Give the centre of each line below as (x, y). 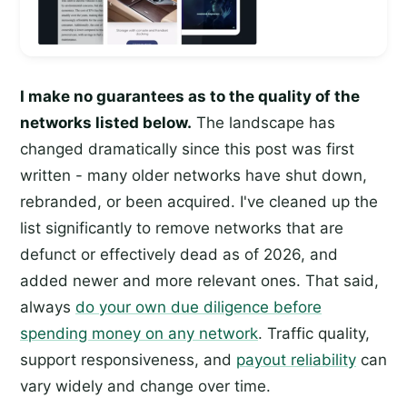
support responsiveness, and (128, 360)
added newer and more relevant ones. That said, (199, 281)
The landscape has (263, 123)
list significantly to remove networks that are (182, 228)
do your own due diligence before (199, 308)
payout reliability (296, 360)
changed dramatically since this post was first (187, 149)
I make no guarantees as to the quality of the (190, 97)
